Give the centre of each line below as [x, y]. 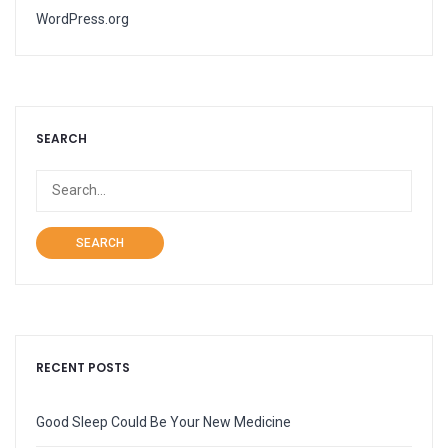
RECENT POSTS [83, 367]
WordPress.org [82, 18]
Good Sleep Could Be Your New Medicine [163, 421]
